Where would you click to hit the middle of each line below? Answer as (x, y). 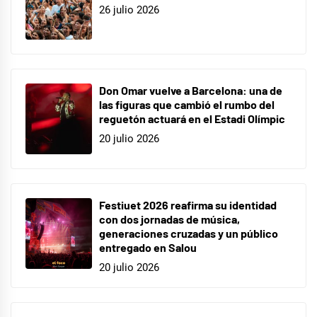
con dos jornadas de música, (169, 219)
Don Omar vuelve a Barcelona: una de (191, 91)
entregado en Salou (148, 248)
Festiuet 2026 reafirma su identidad (188, 205)
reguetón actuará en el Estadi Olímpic (192, 119)
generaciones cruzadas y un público (189, 234)
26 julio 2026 (129, 10)
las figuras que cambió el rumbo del (187, 105)
